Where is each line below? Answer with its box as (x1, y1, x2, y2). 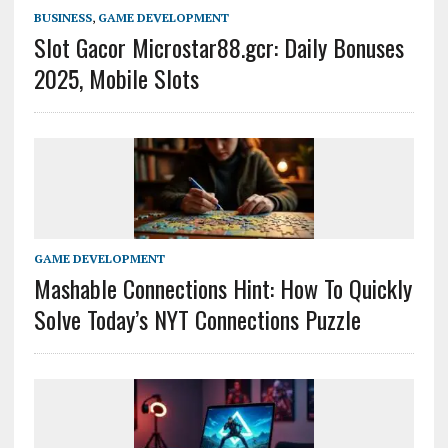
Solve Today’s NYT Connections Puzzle (33, 300, 361, 337)
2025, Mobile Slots (33, 59, 199, 96)
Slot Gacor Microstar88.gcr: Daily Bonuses (33, 28, 404, 65)
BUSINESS (33, 9, 92, 25)
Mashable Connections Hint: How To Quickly (33, 269, 412, 306)
